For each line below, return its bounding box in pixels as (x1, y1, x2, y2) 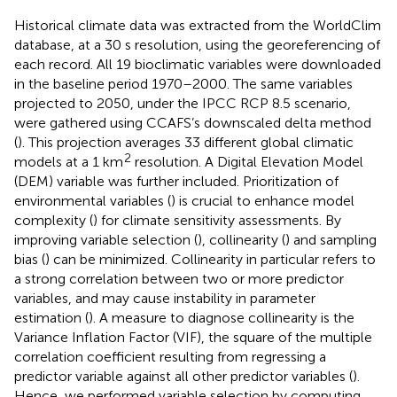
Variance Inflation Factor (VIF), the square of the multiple (14, 328, 372, 346)
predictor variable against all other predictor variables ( (14, 367, 353, 385)
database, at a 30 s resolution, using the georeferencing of (14, 35, 380, 53)
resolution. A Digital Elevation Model (131, 152, 363, 170)
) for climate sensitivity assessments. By (93, 211, 341, 229)
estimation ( (14, 308, 89, 326)
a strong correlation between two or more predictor (14, 269, 344, 287)
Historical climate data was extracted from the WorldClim (14, 16, 381, 34)
